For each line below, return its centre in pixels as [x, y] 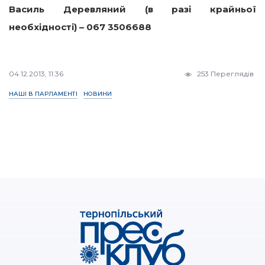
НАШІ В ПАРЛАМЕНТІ [43, 94]
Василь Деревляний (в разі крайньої [132, 9]
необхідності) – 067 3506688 [80, 27]
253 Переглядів [224, 74]
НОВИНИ [98, 94]
